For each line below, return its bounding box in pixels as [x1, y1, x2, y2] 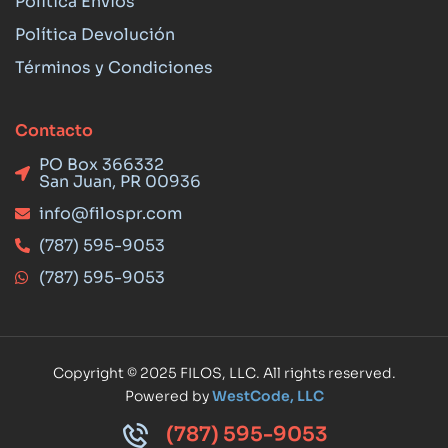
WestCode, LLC [211, 387, 324, 406]
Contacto [15, 120, 93, 142]
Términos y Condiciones [15, 57, 213, 79]
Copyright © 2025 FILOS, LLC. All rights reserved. [52, 364, 396, 383]
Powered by [124, 387, 212, 406]
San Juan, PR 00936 [38, 171, 201, 193]
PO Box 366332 [38, 154, 164, 176]
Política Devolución [15, 24, 175, 46]
